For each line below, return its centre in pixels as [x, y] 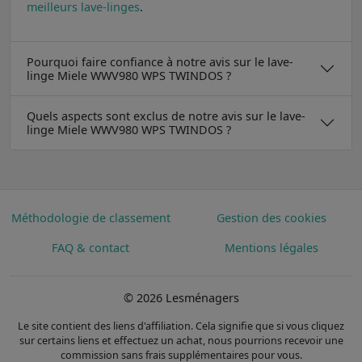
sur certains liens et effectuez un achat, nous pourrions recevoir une [181, 340]
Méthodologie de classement [90, 217]
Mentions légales [271, 247]
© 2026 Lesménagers [181, 297]
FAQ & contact [90, 247]
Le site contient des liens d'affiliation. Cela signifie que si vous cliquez [181, 326]
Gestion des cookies [271, 217]
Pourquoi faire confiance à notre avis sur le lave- [160, 61]
